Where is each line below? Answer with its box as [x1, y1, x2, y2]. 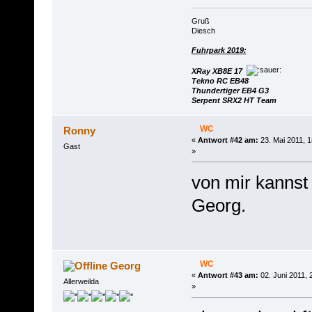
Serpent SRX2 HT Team [191, 96, 276, 105]
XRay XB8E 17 [191, 67, 242, 76]
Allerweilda [63, 277, 99, 286]
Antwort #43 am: [197, 271, 258, 280]
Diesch [191, 26, 215, 36]
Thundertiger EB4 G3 [191, 86, 269, 95]
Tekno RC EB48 [191, 77, 249, 86]
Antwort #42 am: [197, 136, 258, 145]
